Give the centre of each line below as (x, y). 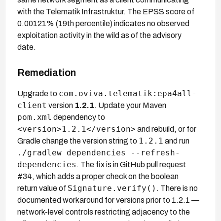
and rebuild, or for (166, 129)
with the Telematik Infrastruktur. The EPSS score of (106, 11)
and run (176, 141)
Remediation (47, 72)
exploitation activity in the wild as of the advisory (99, 35)
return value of (42, 188)
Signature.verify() (112, 188)
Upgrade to (38, 93)
